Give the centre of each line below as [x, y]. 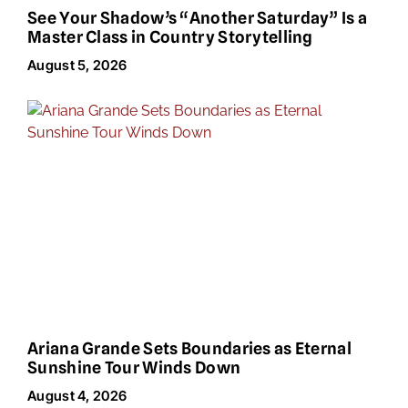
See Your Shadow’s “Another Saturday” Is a [198, 17]
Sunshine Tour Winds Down [134, 367]
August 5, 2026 [77, 65]
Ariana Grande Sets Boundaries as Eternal [189, 348]
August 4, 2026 [77, 395]
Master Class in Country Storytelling [170, 36]
